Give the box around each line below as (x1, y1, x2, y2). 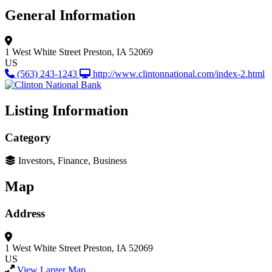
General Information (5, 7, 135, 23)
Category (5, 131, 51, 144)
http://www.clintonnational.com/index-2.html (93, 68, 265, 79)
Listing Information (5, 102, 128, 118)
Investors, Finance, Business (18, 155, 127, 166)
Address (5, 207, 45, 220)
